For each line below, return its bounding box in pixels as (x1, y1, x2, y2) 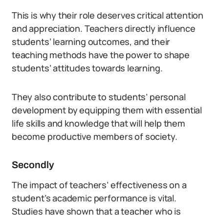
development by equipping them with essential (12, 104, 202, 116)
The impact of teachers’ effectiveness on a (12, 179, 187, 191)
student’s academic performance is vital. (12, 192, 176, 204)
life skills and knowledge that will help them (12, 117, 185, 129)
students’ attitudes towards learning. (12, 62, 163, 74)
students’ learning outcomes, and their (12, 36, 171, 47)
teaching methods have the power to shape (12, 49, 190, 61)
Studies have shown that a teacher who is (12, 205, 181, 217)
